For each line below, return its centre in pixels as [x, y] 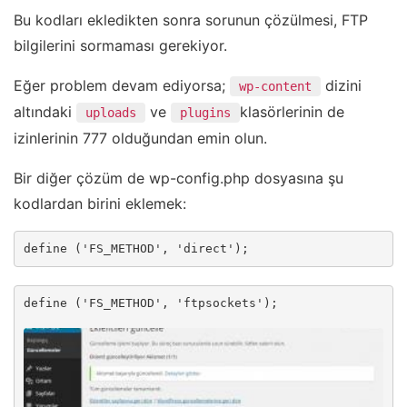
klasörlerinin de [292, 112]
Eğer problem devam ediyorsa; [122, 86]
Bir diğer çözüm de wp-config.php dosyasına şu [179, 179]
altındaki [45, 112]
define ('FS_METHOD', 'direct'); [136, 249]
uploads [111, 113]
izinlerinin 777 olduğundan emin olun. [140, 139]
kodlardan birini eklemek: [100, 204]
